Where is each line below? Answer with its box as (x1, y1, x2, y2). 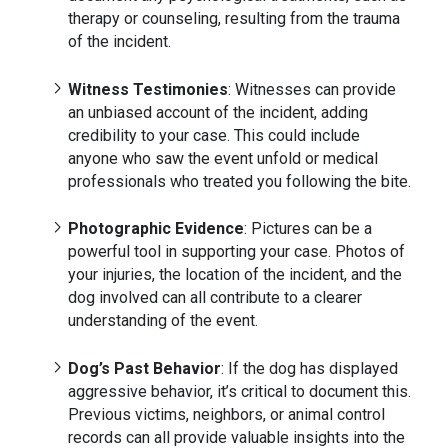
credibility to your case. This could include (68, 125, 360, 145)
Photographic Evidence (68, 219, 244, 239)
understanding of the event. (68, 311, 258, 331)
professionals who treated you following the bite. (68, 171, 411, 191)
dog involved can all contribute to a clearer (68, 288, 362, 308)
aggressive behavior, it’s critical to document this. (68, 381, 411, 401)
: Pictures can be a (244, 219, 372, 239)
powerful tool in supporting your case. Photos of (68, 242, 405, 262)
